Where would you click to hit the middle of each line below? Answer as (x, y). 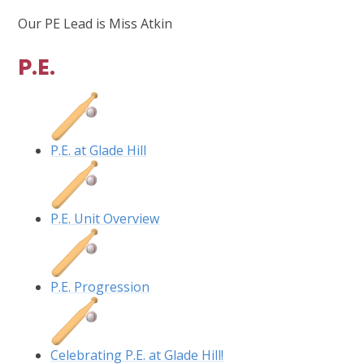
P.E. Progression (100, 286)
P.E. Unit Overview (105, 218)
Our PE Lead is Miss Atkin (95, 23)
